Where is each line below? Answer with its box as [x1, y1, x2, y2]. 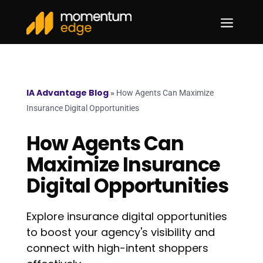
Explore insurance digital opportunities [26, 209, 227, 224]
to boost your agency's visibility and [26, 225, 215, 240]
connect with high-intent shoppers [26, 241, 208, 255]
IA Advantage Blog [26, 87, 109, 99]
